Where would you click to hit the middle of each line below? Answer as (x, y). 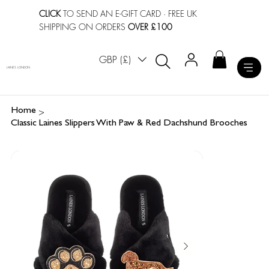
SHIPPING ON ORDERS (84, 26)
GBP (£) (115, 60)
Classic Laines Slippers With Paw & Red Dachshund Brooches (129, 124)
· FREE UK (179, 13)
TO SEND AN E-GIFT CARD (111, 13)
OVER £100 (150, 26)
